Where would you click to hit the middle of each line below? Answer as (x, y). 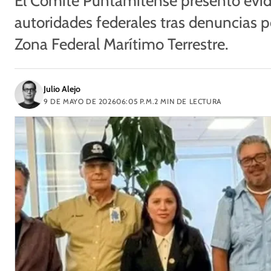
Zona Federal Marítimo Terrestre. (121, 44)
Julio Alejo (62, 89)
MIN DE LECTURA (190, 101)
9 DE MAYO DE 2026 (80, 101)
